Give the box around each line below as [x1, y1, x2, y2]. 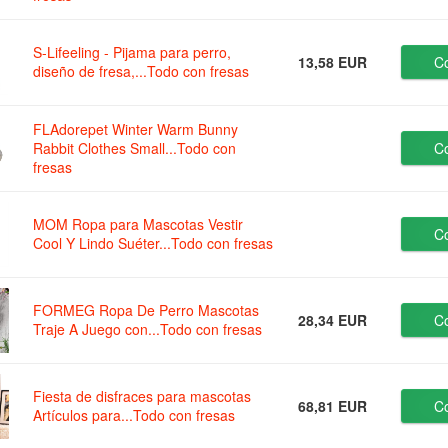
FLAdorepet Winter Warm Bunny [33, 119, 239, 140]
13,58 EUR [298, 52, 368, 73]
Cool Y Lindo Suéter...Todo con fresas [33, 233, 274, 254]
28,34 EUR [298, 310, 368, 331]
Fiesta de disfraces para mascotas [33, 386, 252, 407]
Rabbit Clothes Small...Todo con [33, 138, 237, 159]
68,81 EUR [298, 396, 368, 417]
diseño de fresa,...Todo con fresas [33, 61, 250, 82]
